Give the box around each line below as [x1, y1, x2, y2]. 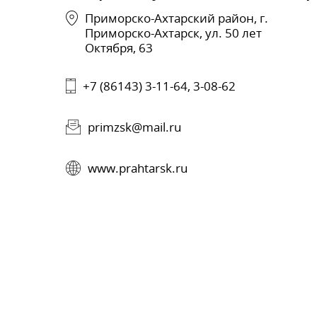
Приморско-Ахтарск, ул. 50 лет [84, 24, 262, 41]
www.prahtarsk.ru [87, 159, 188, 176]
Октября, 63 [84, 39, 153, 56]
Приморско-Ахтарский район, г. [84, 9, 268, 26]
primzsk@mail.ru [87, 118, 181, 135]
